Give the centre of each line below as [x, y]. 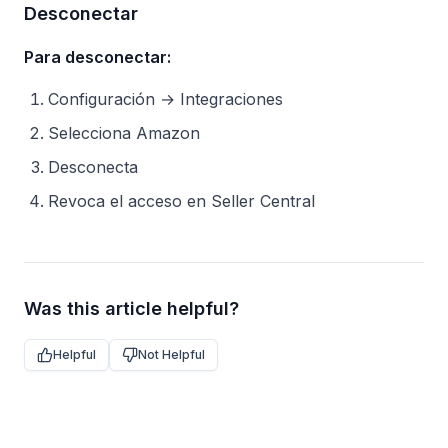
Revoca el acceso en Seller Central [181, 201]
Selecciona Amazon [124, 133]
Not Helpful [171, 354]
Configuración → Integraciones [165, 99]
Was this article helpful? [131, 308]
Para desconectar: [97, 57]
